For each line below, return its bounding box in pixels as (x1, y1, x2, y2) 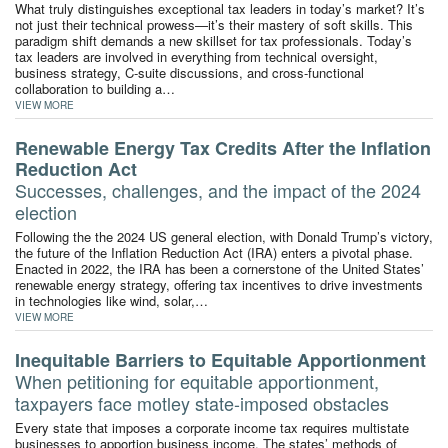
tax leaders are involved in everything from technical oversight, (15, 46, 378, 66)
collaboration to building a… (15, 78, 175, 98)
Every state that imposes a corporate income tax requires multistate (15, 418, 409, 438)
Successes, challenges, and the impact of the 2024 (15, 176, 421, 203)
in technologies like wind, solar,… (15, 290, 208, 310)
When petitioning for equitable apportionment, (15, 367, 379, 394)
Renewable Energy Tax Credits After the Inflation (15, 134, 431, 161)
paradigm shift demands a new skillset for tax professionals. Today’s (15, 30, 412, 50)
